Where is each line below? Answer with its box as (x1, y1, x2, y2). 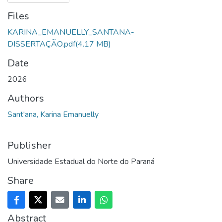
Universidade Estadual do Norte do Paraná (7, 156, 155, 167)
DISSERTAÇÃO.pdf (7, 39, 75, 50)
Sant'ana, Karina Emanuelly (7, 109, 99, 120)
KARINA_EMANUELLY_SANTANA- (7, 27, 134, 38)
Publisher (7, 139, 52, 153)
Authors (7, 92, 44, 106)
